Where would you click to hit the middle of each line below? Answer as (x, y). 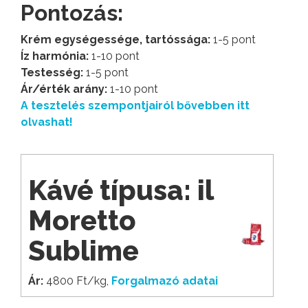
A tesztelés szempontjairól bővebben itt (135, 106)
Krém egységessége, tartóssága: (115, 40)
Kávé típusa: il (121, 190)
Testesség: (52, 73)
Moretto (82, 221)
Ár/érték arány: (64, 89)
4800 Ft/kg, (77, 281)
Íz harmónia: (55, 56)
